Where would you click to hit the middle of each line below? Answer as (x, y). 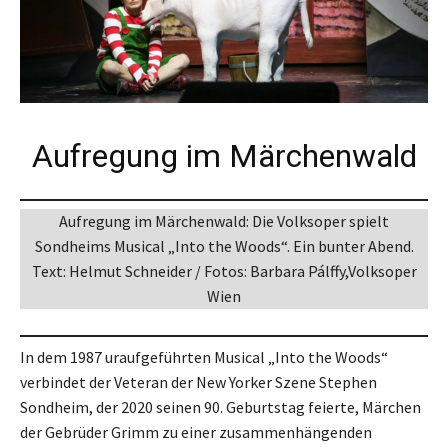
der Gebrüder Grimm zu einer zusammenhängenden (196, 432)
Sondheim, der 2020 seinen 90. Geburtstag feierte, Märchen (220, 407)
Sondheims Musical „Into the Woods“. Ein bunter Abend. (224, 246)
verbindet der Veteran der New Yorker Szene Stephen (198, 382)
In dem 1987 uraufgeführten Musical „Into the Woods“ (204, 357)
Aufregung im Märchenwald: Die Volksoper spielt (224, 221)
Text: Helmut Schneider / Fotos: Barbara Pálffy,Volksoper (224, 271)
